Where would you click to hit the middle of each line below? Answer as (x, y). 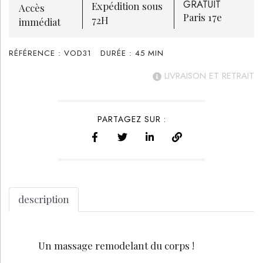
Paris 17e (203, 17)
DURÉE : (118, 53)
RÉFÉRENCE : (36, 53)
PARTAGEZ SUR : (131, 119)
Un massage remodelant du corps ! (117, 245)
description (44, 199)
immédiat (39, 21)
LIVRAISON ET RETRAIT (208, 75)
